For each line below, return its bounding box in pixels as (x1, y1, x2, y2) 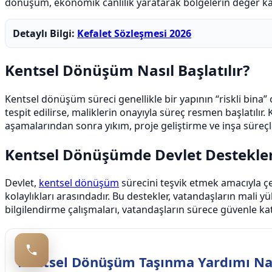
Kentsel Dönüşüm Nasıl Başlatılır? (5, 59, 250, 80)
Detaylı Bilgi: (13, 26, 77, 40)
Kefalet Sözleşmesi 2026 (77, 26, 191, 40)
